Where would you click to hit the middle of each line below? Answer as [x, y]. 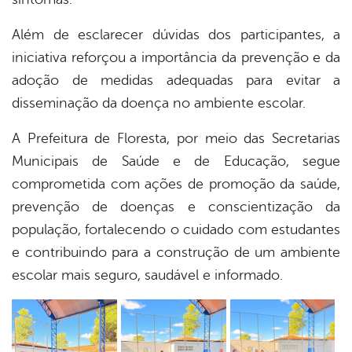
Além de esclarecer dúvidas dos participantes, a [176, 35]
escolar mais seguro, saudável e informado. [147, 275]
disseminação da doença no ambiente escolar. [159, 103]
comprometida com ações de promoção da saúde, [176, 184]
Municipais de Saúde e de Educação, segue [176, 161]
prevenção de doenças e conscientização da [176, 207]
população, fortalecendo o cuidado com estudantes [176, 230]
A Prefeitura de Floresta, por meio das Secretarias [176, 139]
